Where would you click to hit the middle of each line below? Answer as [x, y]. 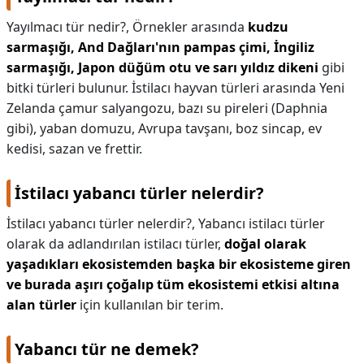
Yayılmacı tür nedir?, [69, 27]
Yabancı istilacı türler [262, 223]
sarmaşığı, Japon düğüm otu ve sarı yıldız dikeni [162, 67]
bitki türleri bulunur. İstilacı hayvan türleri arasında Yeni [175, 88]
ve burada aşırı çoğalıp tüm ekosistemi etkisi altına [173, 284]
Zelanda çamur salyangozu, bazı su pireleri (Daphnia [167, 108]
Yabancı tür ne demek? [107, 349]
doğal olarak [265, 244]
